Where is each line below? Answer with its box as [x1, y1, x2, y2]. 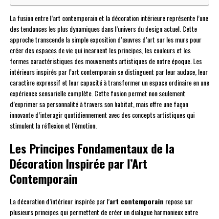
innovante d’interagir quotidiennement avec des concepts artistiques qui [10, 109, 195, 120]
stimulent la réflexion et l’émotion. [10, 120, 97, 131]
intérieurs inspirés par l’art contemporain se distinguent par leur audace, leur [10, 66, 208, 77]
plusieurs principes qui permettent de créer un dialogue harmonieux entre [10, 207, 198, 218]
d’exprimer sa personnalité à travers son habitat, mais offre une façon [10, 99, 188, 109]
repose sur [164, 196, 193, 207]
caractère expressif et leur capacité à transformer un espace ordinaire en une [10, 77, 209, 88]
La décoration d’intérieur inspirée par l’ [10, 196, 109, 207]
